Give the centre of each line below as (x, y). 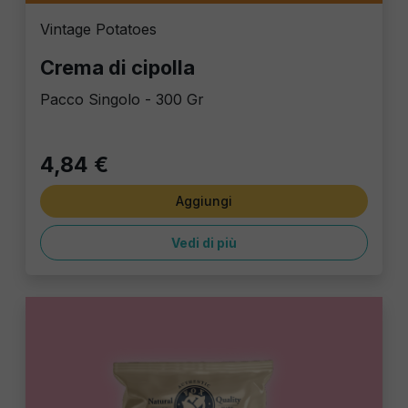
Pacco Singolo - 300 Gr (122, 100)
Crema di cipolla (117, 68)
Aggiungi (204, 201)
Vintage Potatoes (98, 30)
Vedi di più (204, 243)
